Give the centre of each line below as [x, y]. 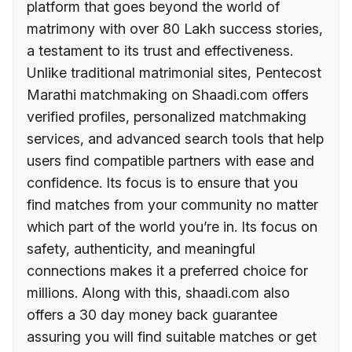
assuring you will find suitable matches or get [172, 337]
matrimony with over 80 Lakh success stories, [175, 29]
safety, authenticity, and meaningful [141, 249]
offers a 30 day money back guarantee [152, 315]
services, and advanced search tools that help [175, 139]
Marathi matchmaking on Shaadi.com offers [168, 95]
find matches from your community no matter [172, 205]
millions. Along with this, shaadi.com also [158, 293]
